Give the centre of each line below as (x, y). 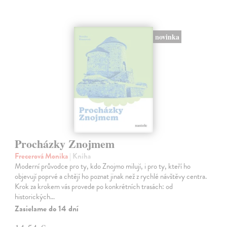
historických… (35, 197)
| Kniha (80, 156)
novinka (167, 36)
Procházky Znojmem (65, 144)
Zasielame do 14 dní (47, 209)
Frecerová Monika (42, 156)
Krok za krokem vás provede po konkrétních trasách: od (94, 187)
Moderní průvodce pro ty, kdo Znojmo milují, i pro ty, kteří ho (103, 166)
